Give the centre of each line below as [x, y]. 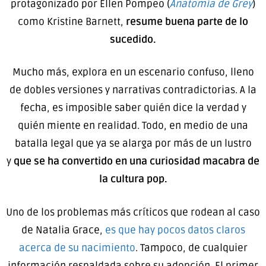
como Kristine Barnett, [72, 21]
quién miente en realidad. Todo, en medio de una [133, 126]
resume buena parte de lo [187, 21]
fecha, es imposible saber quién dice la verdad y [133, 108]
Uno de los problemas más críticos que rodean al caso [133, 212]
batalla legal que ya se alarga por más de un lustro [133, 144]
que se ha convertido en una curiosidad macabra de [137, 161]
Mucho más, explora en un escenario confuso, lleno [133, 72]
